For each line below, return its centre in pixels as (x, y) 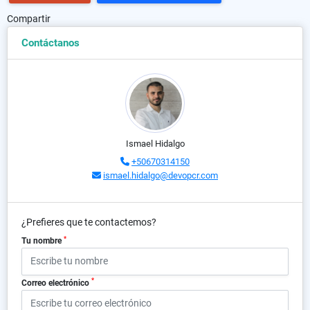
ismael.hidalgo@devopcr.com (161, 175)
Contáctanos (51, 43)
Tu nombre (43, 241)
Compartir (29, 19)
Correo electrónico (56, 283)
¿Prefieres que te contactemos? (89, 222)
